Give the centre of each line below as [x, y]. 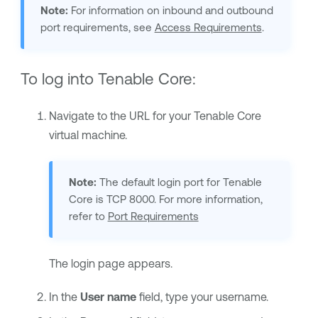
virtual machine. [88, 135]
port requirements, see [97, 28]
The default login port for [159, 182]
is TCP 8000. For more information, [177, 199]
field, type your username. [202, 297]
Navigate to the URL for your [121, 116]
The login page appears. [110, 264]
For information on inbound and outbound [170, 11]
